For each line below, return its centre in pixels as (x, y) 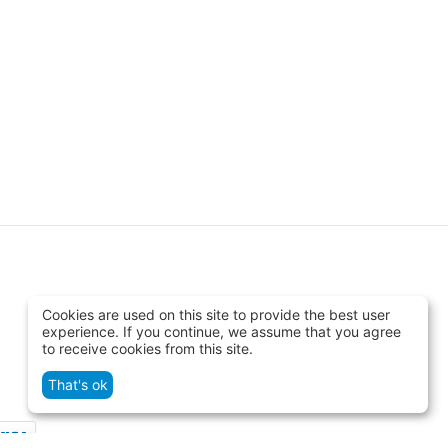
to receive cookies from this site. (147, 348)
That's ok (77, 385)
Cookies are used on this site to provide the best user (216, 314)
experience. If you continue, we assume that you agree (221, 331)
